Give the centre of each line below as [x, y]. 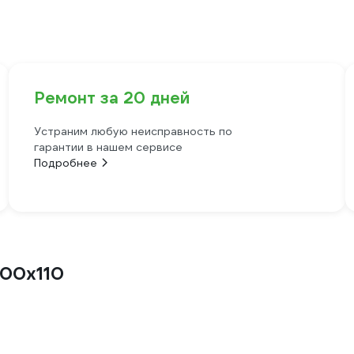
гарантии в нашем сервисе [108, 147]
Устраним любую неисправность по [133, 131]
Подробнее [65, 163]
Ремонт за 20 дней [111, 98]
